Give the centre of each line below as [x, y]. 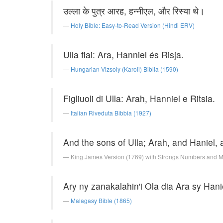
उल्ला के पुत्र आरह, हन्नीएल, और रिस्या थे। [134, 11]
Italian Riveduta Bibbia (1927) [111, 113]
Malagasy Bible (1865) [101, 200]
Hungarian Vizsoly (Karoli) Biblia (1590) [124, 69]
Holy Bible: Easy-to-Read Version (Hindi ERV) [133, 25]
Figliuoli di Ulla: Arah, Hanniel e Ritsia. [139, 98]
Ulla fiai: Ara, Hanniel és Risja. [123, 55]
